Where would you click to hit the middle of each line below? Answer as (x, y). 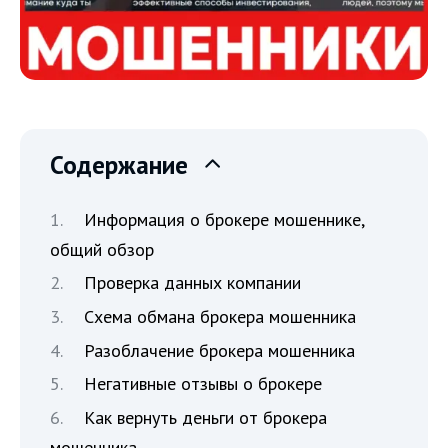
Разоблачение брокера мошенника (219, 350)
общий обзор (102, 249)
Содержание (119, 165)
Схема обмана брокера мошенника (219, 317)
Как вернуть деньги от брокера (205, 417)
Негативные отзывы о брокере (202, 384)
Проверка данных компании (192, 283)
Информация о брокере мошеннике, (223, 219)
